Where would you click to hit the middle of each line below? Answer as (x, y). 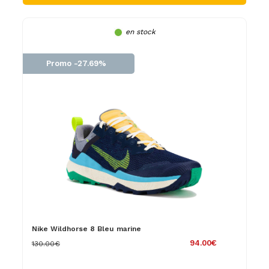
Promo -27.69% (77, 63)
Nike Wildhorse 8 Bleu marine (86, 228)
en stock (140, 32)
